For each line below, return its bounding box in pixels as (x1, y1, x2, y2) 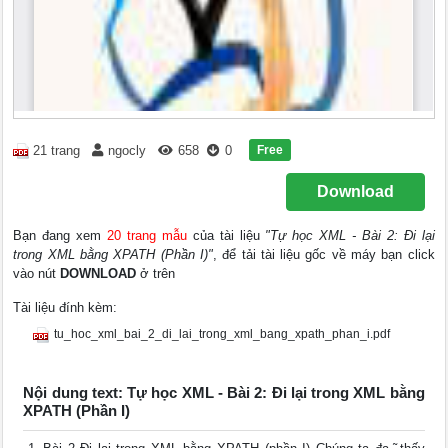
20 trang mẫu (106, 228, 187, 243)
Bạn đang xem (13, 228, 107, 243)
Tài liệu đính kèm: (13, 300, 118, 315)
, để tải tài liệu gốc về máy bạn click (212, 247, 435, 262)
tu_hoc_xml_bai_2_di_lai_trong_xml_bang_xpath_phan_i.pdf (54, 327, 391, 341)
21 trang (33, 143, 81, 159)
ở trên (136, 266, 176, 281)
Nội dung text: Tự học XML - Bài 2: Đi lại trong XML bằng (23, 384, 425, 401)
